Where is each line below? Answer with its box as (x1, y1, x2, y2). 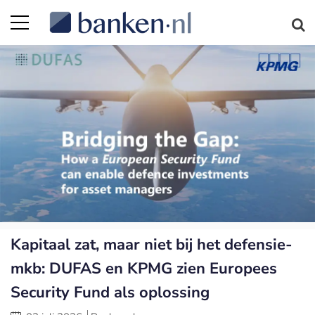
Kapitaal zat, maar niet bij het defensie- (11, 233, 292, 255)
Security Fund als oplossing (11, 281, 210, 303)
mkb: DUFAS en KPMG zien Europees (11, 257, 277, 279)
